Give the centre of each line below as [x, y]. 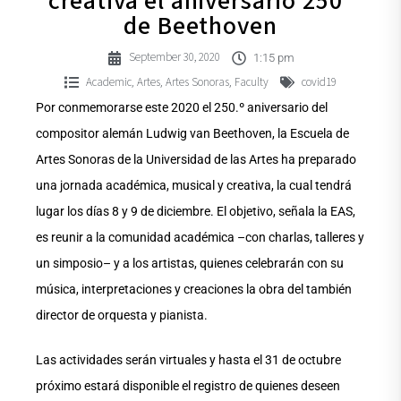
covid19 [319, 83]
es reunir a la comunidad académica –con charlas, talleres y [200, 238]
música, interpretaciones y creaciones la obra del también [194, 290]
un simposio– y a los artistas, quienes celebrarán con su [190, 264]
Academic [109, 83]
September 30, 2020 [174, 58]
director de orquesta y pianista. [122, 316]
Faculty [252, 83]
